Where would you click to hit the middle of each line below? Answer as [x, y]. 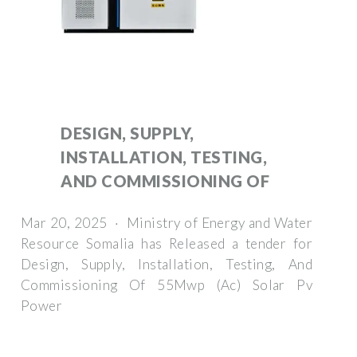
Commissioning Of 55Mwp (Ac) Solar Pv [167, 284]
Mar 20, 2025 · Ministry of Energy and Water [167, 222]
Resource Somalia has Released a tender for [167, 243]
